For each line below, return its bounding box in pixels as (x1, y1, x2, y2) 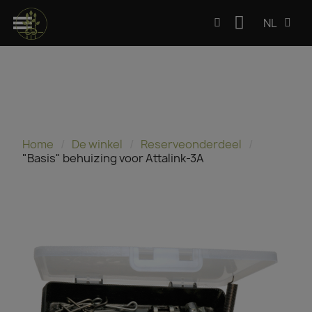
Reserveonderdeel (141, 136, 242, 153)
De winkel (72, 136, 123, 153)
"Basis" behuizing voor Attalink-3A (22, 150, 205, 166)
